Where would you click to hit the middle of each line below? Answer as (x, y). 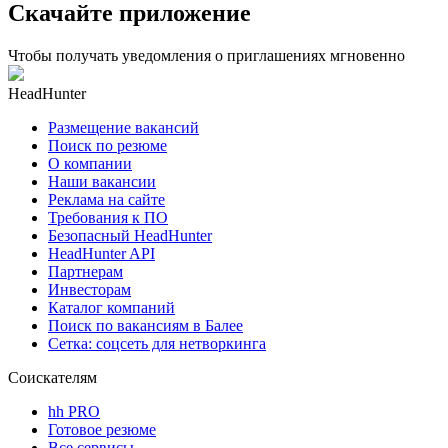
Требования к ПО (108, 217)
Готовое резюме (102, 429)
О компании (90, 163)
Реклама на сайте (106, 199)
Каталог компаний (111, 307)
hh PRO (74, 411)
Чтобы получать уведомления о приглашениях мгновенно (206, 55)
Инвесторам (89, 289)
